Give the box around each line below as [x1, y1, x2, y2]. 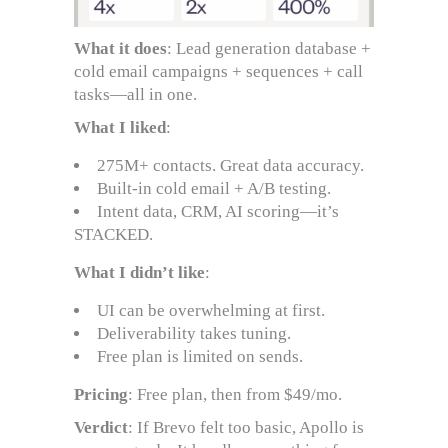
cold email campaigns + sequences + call [74, 61, 363, 81]
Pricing [74, 384, 128, 404]
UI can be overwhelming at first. [97, 300, 325, 320]
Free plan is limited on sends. [97, 346, 303, 366]
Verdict [74, 417, 128, 437]
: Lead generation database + [167, 38, 371, 58]
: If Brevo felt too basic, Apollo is [128, 417, 364, 437]
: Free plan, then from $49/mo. [128, 384, 342, 404]
